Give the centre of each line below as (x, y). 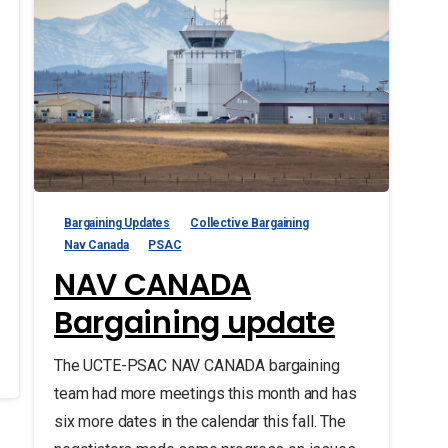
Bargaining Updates (117, 223)
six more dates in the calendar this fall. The (199, 422)
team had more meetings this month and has (205, 394)
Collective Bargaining (249, 223)
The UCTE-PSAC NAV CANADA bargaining (196, 366)
